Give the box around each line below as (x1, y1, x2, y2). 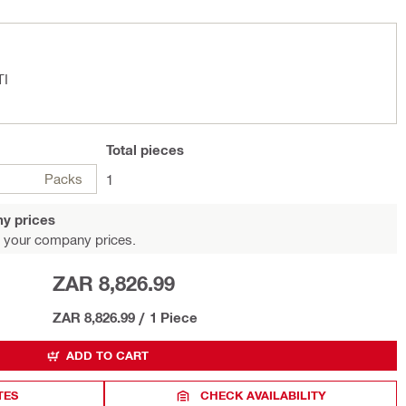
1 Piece (150, 309, 198, 325)
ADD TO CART (66, 348, 149, 362)
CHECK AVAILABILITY (200, 388, 327, 402)
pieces (137, 141, 184, 158)
